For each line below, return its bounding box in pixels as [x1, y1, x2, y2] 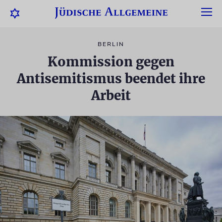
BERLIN [98, 40, 124, 48]
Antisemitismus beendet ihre [17, 70, 205, 87]
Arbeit [91, 87, 131, 104]
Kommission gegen [48, 54, 174, 70]
